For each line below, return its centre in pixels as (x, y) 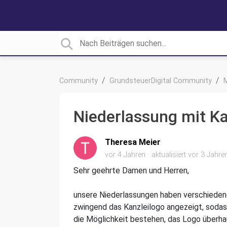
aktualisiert (170, 155)
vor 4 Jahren (125, 155)
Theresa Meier (133, 142)
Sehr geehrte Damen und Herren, (132, 171)
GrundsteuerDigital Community (161, 81)
